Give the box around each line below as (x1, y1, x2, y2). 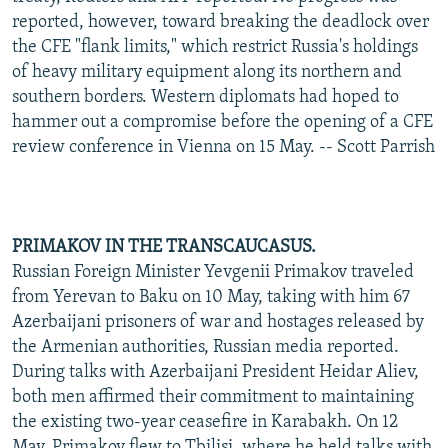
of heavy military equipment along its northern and (12, 62, 402, 82)
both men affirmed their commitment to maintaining (12, 387, 414, 407)
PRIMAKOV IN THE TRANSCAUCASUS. (12, 237, 316, 257)
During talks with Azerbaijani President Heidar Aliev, (12, 362, 419, 382)
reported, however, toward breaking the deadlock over (12, 12, 429, 32)
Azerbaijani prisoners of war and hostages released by (12, 312, 424, 332)
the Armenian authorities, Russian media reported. (12, 337, 399, 357)
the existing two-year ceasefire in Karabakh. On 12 (12, 412, 398, 432)
